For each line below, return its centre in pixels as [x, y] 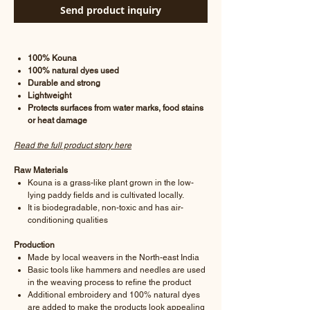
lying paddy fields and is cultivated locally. [106, 195]
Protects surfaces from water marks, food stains [116, 108]
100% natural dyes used [73, 71]
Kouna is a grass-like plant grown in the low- [111, 183]
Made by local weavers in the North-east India [113, 257]
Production [34, 245]
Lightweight [49, 95]
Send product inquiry [111, 10]
